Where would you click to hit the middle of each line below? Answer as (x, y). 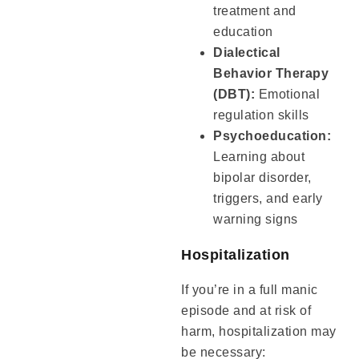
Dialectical (247, 53)
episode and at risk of (246, 311)
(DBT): (234, 95)
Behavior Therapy (271, 74)
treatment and (255, 11)
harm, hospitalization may (259, 332)
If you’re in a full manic (250, 290)
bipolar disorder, (262, 178)
